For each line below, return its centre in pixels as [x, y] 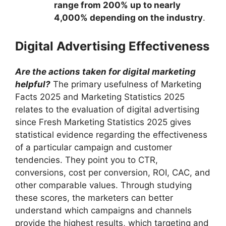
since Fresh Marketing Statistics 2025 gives [103, 122]
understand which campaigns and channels [103, 210]
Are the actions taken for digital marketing [105, 71]
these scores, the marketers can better [94, 197]
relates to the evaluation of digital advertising [107, 109]
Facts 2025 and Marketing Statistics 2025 [100, 97]
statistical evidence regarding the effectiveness [111, 134]
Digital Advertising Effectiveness [112, 46]
